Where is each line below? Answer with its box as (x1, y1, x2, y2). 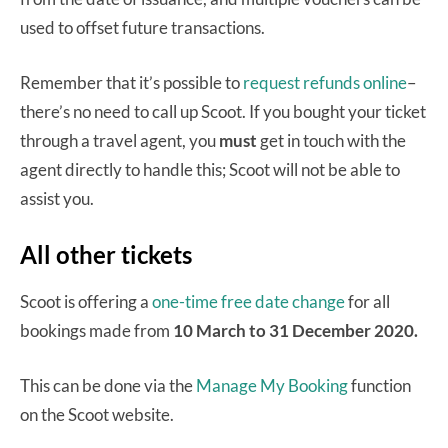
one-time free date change (152, 291, 345, 313)
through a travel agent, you (20, 130, 219, 152)
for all (345, 291, 390, 313)
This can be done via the (20, 375, 196, 397)
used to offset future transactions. (20, 17, 268, 39)
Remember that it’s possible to (20, 72, 243, 94)
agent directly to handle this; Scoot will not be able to (20, 159, 400, 181)
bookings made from (20, 320, 173, 342)
